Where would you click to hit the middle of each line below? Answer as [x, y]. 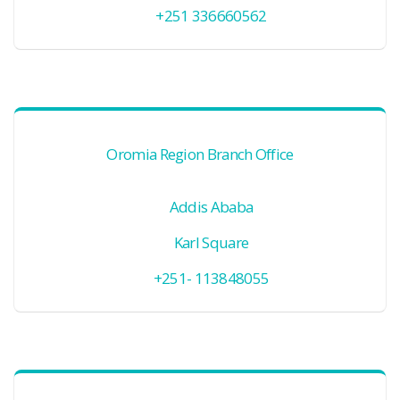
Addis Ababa [211, 207]
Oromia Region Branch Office [200, 154]
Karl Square [211, 242]
